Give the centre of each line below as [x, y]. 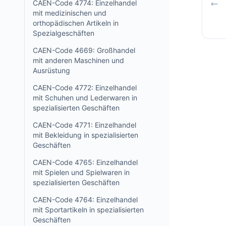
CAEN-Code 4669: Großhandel [84, 50]
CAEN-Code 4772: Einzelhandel [85, 88]
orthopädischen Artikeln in [76, 23]
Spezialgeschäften [64, 33]
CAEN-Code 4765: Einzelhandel [85, 162]
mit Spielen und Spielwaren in [81, 172]
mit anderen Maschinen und [78, 60]
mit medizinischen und [70, 13]
